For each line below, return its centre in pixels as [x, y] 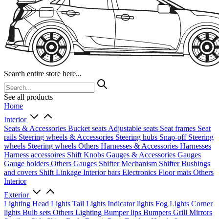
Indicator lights [131, 204]
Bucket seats [88, 128]
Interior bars [103, 172]
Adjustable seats [134, 128]
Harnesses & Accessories [140, 146]
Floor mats [176, 172]
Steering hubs [137, 137]
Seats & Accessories [36, 128]
